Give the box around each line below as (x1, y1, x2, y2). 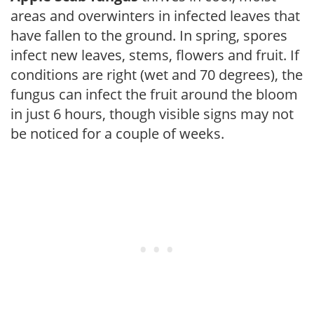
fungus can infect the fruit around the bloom (11, 84, 298, 104)
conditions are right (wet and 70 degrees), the (11, 64, 303, 84)
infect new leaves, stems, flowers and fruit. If (11, 45, 299, 64)
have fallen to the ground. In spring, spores (11, 25, 287, 45)
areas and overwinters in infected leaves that (11, 6, 300, 25)
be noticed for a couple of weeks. (11, 123, 224, 143)
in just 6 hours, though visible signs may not (11, 104, 294, 123)
